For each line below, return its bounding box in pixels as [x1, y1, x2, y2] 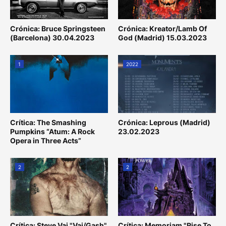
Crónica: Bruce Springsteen [10, 24, 105, 33]
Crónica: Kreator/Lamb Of [118, 24, 207, 33]
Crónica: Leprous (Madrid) [118, 118, 210, 127]
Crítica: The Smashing [10, 118, 86, 127]
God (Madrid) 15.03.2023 [118, 33, 207, 42]
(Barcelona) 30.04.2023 [10, 33, 94, 42]
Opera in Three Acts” [10, 136, 81, 145]
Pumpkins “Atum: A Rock [10, 127, 95, 136]
